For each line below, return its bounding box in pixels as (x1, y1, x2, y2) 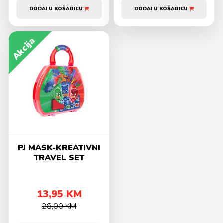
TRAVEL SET (34, 152, 85, 164)
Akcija (10, 34, 38, 63)
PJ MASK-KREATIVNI (18, 142, 101, 154)
